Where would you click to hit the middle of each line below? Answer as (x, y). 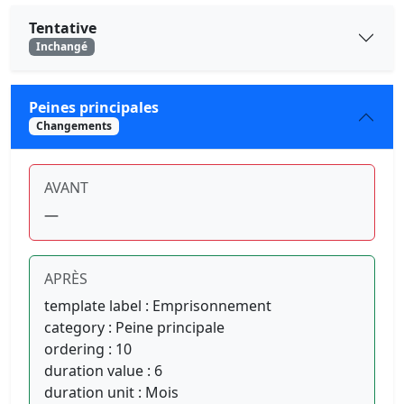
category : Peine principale (134, 328)
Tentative (63, 28)
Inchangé (61, 46)
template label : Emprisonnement (158, 306)
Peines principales (94, 108)
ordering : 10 (88, 349)
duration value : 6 (103, 371)
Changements (73, 126)
